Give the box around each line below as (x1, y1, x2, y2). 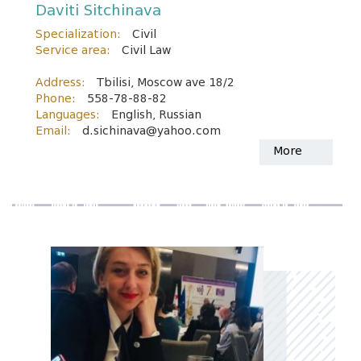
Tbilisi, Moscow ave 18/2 (97, 76, 234, 89)
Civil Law (122, 44, 171, 57)
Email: (35, 124, 71, 138)
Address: (35, 76, 85, 89)
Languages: (35, 108, 100, 122)
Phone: (35, 92, 76, 106)
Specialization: (35, 27, 121, 41)
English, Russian (111, 108, 201, 122)
